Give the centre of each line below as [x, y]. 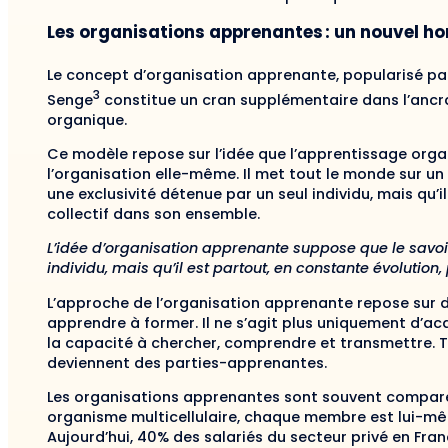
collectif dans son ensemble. [153, 213]
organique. [87, 119]
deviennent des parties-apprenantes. [187, 362]
